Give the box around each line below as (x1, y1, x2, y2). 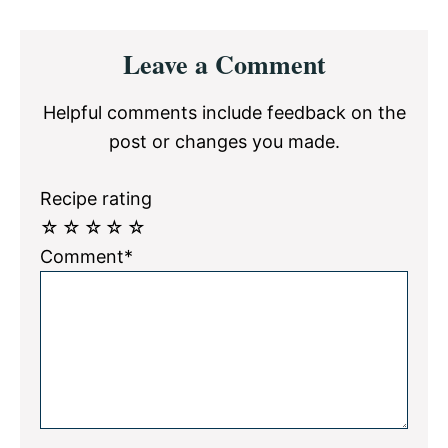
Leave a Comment (122, 44, 326, 83)
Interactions (19, 53, 170, 96)
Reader (19, 22, 109, 65)
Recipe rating (40, 187, 152, 209)
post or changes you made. (108, 130, 340, 152)
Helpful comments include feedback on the (42, 101, 406, 123)
